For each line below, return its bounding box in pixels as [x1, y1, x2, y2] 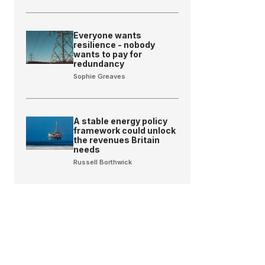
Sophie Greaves [73, 72, 126, 81]
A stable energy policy [73, 116, 168, 127]
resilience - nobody [73, 40, 156, 50]
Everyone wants [73, 30, 142, 41]
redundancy [73, 59, 125, 69]
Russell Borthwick [73, 158, 132, 167]
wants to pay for [73, 49, 143, 60]
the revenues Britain [73, 135, 160, 146]
